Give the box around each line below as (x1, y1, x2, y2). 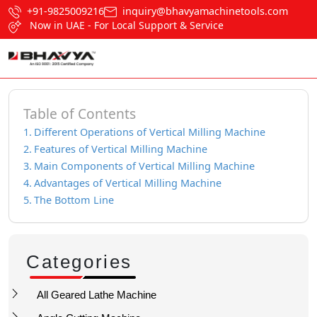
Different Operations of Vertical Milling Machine (33, 125, 265, 139)
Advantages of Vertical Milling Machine (33, 175, 221, 190)
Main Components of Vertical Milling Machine (33, 158, 255, 173)
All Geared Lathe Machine (37, 288, 156, 301)
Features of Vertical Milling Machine (33, 142, 207, 156)
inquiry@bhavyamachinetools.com (122, 4, 288, 18)
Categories (26, 250, 132, 272)
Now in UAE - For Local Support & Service (30, 18, 224, 33)
